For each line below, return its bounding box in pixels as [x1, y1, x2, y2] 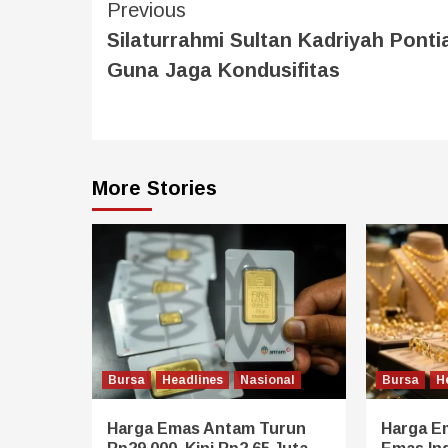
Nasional [240, 372, 295, 387]
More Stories [92, 176, 217, 199]
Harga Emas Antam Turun [107, 419, 306, 437]
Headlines [162, 372, 223, 387]
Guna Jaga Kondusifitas [107, 58, 340, 81]
